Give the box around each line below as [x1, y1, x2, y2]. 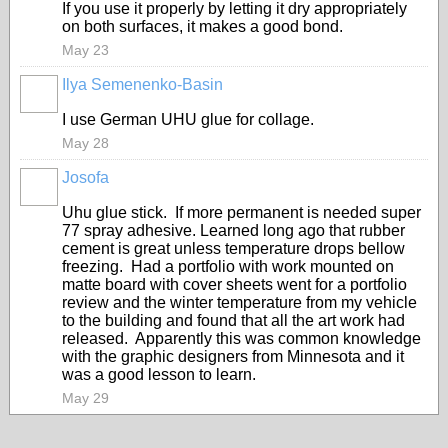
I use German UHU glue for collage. [62, 111, 314, 128]
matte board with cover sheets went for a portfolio [62, 276, 407, 293]
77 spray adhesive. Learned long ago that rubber [62, 222, 405, 239]
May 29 [62, 390, 109, 406]
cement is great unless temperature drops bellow [62, 240, 405, 257]
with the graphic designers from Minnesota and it [62, 348, 404, 365]
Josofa [62, 169, 109, 186]
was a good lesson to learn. [62, 366, 256, 383]
